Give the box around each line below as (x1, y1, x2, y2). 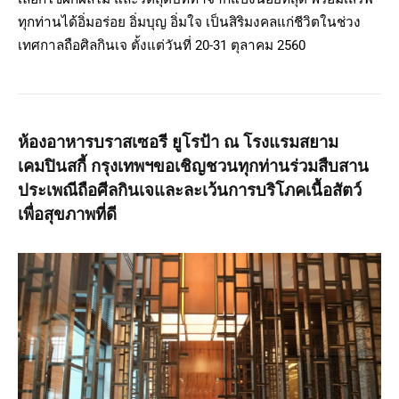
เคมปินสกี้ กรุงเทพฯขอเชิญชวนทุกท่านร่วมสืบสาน (18, 157, 369, 177)
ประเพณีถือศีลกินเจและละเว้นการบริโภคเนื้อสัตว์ (18, 181, 362, 201)
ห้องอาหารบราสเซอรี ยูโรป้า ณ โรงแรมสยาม (18, 133, 338, 153)
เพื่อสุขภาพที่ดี (18, 205, 117, 225)
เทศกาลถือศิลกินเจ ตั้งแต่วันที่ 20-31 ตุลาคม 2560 (18, 37, 305, 54)
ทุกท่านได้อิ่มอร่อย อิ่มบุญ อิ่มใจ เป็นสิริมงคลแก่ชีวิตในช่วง (18, 14, 361, 31)
